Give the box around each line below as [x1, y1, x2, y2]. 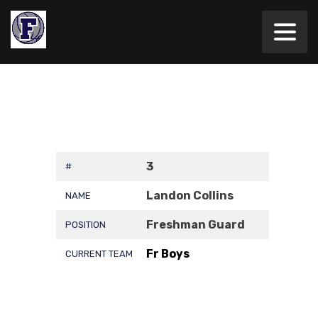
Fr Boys [146, 247, 190, 261]
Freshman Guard [146, 218, 245, 231]
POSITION [65, 219, 106, 230]
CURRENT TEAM [65, 248, 133, 259]
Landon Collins [146, 189, 234, 202]
